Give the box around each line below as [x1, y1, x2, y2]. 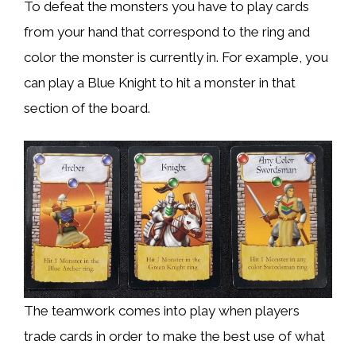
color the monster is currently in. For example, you [24, 48, 328, 65]
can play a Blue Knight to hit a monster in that [24, 74, 296, 91]
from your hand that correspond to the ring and [24, 23, 310, 40]
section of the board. [24, 99, 150, 116]
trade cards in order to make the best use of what [24, 327, 325, 344]
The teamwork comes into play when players [24, 302, 300, 319]
